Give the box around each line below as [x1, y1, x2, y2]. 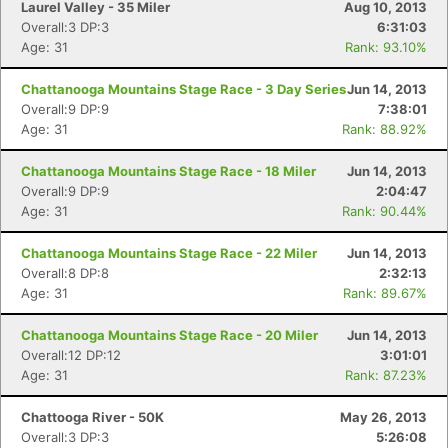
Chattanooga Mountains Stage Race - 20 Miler [21, 327, 318, 343]
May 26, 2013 [340, 409, 427, 425]
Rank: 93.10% [345, 39, 427, 55]
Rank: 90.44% [342, 203, 427, 219]
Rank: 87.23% [345, 367, 427, 383]
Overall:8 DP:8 [21, 265, 109, 281]
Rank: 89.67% [343, 285, 427, 301]
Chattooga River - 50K [21, 409, 164, 425]
